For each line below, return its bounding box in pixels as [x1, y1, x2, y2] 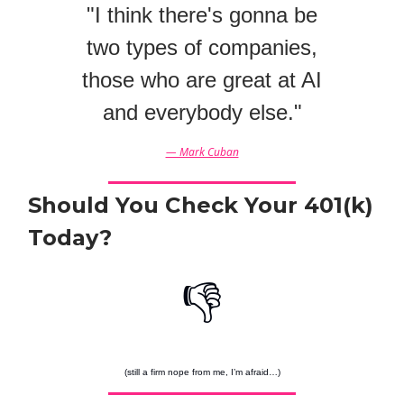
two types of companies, [87, 35, 317, 60]
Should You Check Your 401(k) [28, 192, 373, 219]
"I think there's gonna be [87, 3, 317, 28]
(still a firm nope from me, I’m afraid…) [124, 367, 280, 378]
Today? [28, 225, 112, 252]
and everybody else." [102, 100, 302, 125]
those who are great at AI [82, 68, 322, 93]
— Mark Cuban [165, 144, 239, 161]
